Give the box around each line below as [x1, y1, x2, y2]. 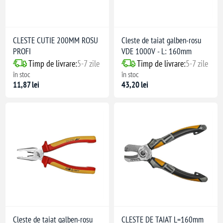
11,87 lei [13, 79, 40, 90]
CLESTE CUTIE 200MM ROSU [13, 34, 99, 46]
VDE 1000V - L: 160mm [121, 45, 192, 57]
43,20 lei [121, 79, 148, 90]
